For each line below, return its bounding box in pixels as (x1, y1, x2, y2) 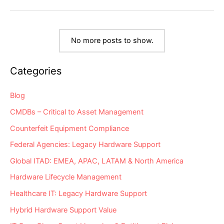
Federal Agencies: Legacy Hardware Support (10, 140, 160, 149)
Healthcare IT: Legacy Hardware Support (10, 189, 147, 198)
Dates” (29, 25, 52, 35)
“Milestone (29, 18, 65, 28)
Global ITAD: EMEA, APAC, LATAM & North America (10, 156, 183, 165)
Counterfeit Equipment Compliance (10, 123, 129, 133)
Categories (10, 65, 61, 77)
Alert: (29, 32, 47, 42)
